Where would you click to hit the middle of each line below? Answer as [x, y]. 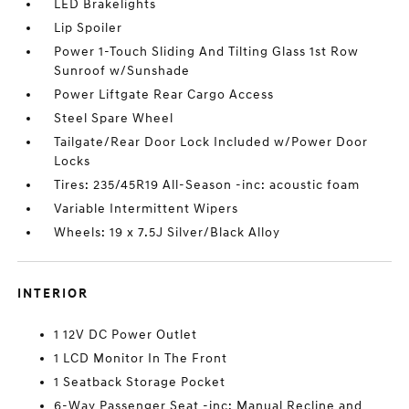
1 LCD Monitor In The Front [141, 358]
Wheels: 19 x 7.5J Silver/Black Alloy [168, 232]
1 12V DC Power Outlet [126, 335]
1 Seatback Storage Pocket [140, 382]
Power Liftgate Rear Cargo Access [164, 94]
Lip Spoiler [89, 28]
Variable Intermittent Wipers [147, 209]
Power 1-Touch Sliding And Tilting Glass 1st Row [207, 52]
